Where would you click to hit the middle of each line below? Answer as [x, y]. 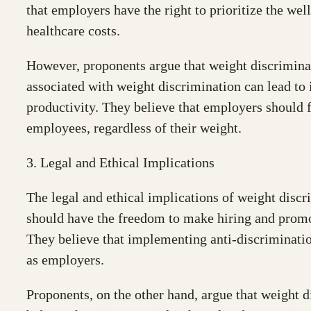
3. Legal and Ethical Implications [120, 162]
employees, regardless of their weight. [134, 127]
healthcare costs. [73, 30]
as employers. [65, 259]
